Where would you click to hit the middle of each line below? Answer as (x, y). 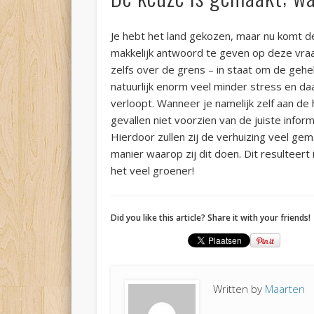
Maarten (285, 289)
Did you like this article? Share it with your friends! (211, 218)
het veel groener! (153, 171)
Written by (239, 289)
